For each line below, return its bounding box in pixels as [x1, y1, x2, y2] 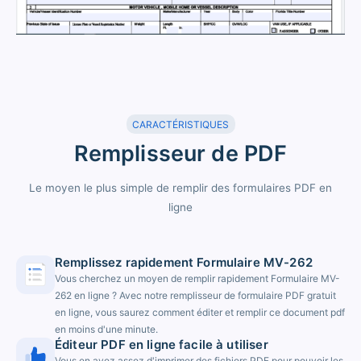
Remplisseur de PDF [73, 140, 288, 168]
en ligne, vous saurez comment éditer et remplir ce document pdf [55, 306, 345, 319]
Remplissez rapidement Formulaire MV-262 [55, 255, 313, 271]
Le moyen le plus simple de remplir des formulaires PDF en [29, 181, 332, 195]
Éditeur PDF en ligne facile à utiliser [55, 337, 268, 353]
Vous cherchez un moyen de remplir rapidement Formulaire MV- [55, 272, 340, 285]
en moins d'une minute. [55, 323, 158, 336]
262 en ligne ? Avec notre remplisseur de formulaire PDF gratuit [55, 289, 336, 302]
